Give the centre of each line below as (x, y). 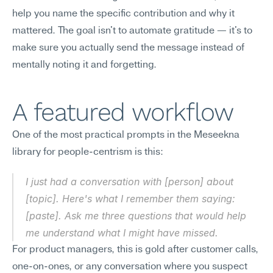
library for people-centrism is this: (88, 152)
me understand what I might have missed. (122, 233)
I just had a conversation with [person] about (129, 182)
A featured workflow (123, 112)
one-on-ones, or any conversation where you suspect (130, 267)
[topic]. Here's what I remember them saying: (130, 199)
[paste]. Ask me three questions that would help (136, 216)
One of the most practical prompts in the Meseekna (126, 135)
